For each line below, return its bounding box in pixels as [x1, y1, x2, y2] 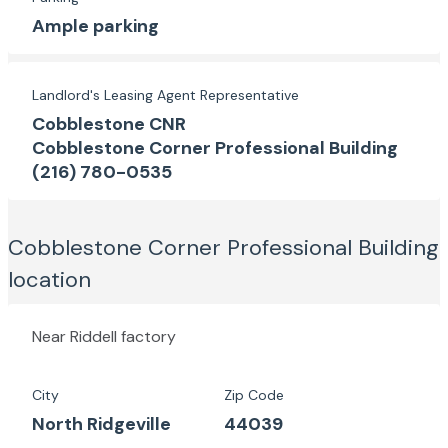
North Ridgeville [32, 412, 171, 436]
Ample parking [32, 14, 159, 38]
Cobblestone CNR [32, 112, 186, 136]
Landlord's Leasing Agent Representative [32, 86, 299, 104]
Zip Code [224, 386, 284, 404]
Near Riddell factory [32, 326, 176, 347]
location [8, 265, 91, 294]
